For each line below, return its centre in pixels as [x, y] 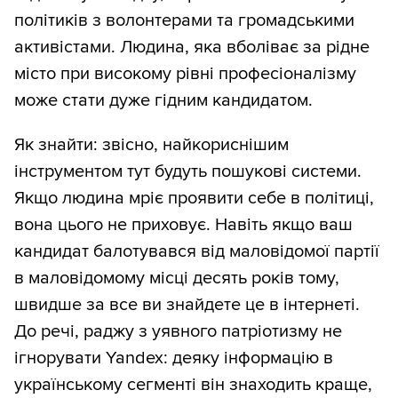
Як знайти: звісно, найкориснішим [151, 145]
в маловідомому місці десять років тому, [177, 279]
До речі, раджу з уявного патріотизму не [178, 332]
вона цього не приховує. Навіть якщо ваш [183, 225]
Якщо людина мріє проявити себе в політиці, [194, 199]
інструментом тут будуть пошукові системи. [188, 172]
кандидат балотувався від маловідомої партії [197, 252]
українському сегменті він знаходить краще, [193, 385]
